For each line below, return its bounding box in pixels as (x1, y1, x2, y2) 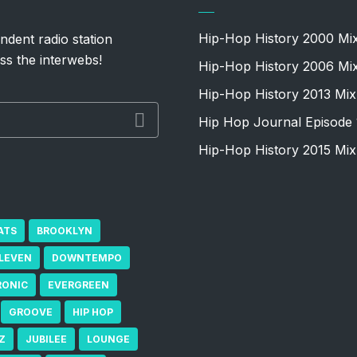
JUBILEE (25, 333, 67, 345)
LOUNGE (87, 333, 130, 345)
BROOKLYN (37, 225, 92, 237)
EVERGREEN (48, 279, 109, 291)
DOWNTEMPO (52, 252, 122, 264)
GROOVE (9, 306, 53, 318)
